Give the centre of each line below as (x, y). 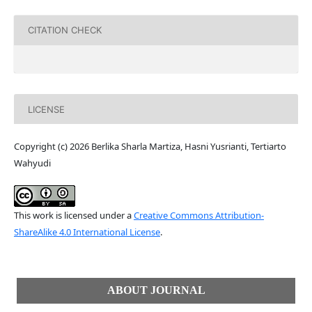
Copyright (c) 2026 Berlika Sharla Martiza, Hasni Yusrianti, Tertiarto (150, 147)
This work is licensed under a (73, 216)
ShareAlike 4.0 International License (87, 232)
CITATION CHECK (64, 30)
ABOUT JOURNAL (156, 290)
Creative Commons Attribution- (198, 216)
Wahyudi (32, 163)
